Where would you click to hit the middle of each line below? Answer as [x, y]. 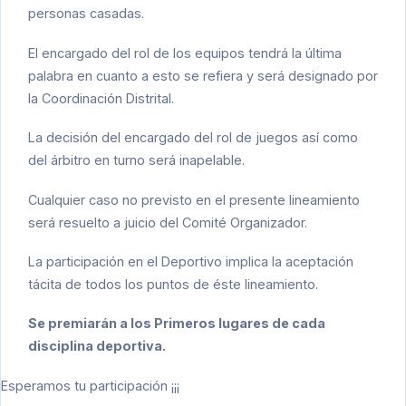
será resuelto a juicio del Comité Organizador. [168, 222]
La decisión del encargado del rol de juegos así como [193, 138]
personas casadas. [86, 14]
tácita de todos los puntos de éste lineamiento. [173, 284]
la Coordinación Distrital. [101, 98]
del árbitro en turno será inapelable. [136, 160]
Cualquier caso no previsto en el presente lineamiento [194, 199]
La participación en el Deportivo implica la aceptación [191, 261]
